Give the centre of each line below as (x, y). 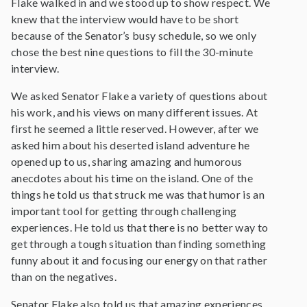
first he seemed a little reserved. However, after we (135, 128)
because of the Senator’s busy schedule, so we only (134, 35)
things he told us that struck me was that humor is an (138, 194)
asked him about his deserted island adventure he (131, 145)
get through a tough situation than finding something (139, 244)
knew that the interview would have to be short (125, 19)
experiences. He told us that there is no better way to (140, 227)
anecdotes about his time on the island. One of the (132, 178)
